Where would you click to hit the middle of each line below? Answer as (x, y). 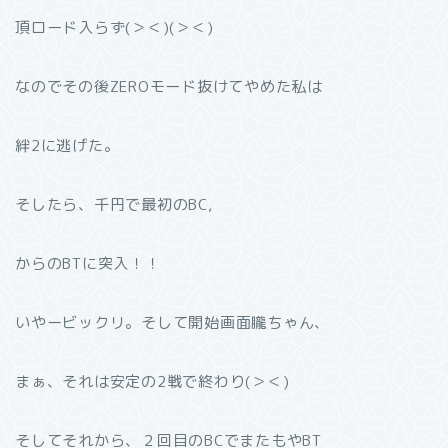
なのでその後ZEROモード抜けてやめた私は (169, 86)
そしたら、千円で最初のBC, (114, 204)
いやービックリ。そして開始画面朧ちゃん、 (173, 322)
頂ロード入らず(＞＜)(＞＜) (114, 27)
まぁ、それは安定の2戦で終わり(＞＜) (152, 381)
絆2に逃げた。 (67, 145)
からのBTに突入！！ (88, 263)
